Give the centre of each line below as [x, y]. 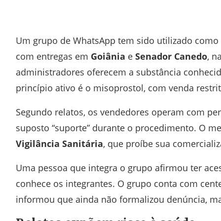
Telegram [142, 6]
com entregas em [53, 56]
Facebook [72, 6]
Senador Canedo [171, 56]
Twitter [91, 6]
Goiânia [108, 56]
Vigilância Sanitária [59, 144]
